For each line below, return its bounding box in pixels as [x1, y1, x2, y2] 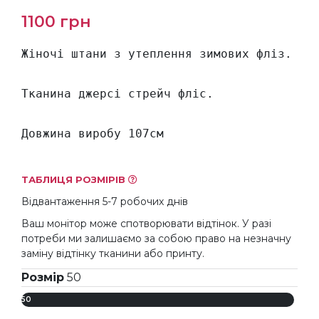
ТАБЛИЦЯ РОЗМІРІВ [21, 174, 128, 186]
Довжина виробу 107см [21, 127, 164, 141]
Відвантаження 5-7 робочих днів [21, 195, 188, 209]
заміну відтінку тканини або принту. [21, 247, 204, 261]
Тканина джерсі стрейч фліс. [21, 87, 214, 101]
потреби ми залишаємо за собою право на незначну [21, 232, 291, 246]
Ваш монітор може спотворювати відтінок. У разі [21, 217, 271, 231]
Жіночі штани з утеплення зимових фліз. [21, 47, 292, 61]
